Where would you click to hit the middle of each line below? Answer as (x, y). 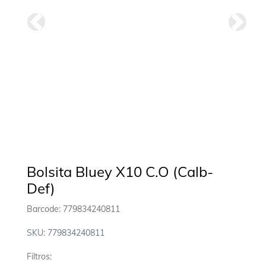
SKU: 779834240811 (66, 233)
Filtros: (39, 256)
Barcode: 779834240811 (73, 209)
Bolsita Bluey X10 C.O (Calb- (120, 172)
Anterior (53, 28)
